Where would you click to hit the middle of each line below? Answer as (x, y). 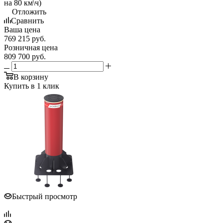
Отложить (29, 11)
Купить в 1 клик (32, 86)
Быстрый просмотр (45, 196)
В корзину (31, 77)
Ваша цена (22, 29)
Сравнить (27, 20)
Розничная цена (31, 47)
